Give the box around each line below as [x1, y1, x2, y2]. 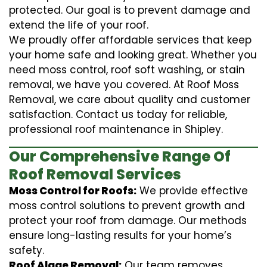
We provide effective [136, 183, 248, 198]
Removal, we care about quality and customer [9, 92, 250, 107]
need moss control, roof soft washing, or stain [9, 62, 245, 77]
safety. [9, 243, 44, 257]
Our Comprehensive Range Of [9, 146, 231, 166]
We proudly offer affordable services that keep [9, 32, 252, 47]
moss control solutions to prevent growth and [9, 198, 245, 213]
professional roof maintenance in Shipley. [9, 122, 223, 136]
